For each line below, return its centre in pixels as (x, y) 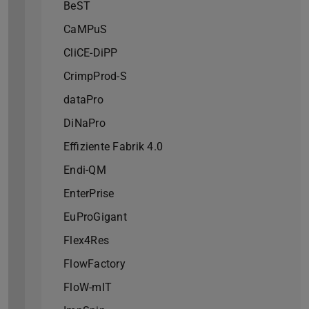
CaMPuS (86, 30)
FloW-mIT (88, 288)
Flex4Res (87, 241)
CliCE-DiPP (91, 53)
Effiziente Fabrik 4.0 (113, 147)
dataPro (83, 100)
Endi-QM (85, 170)
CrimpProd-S (96, 77)
